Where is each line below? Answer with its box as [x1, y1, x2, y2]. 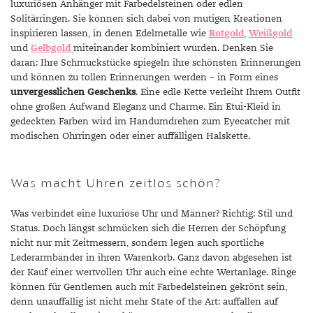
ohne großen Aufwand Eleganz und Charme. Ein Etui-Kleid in [10, 102, 281, 112]
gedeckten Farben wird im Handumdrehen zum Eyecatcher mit [10, 117, 290, 126]
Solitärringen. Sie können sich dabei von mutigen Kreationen [10, 14, 282, 24]
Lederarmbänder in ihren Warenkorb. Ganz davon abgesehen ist [10, 253, 292, 263]
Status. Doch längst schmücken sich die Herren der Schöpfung [10, 224, 286, 233]
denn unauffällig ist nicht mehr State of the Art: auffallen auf [10, 297, 278, 307]
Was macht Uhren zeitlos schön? [10, 175, 221, 190]
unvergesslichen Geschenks [10, 87, 136, 97]
